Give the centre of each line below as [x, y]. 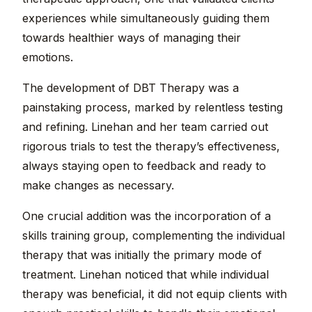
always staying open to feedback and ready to [144, 166]
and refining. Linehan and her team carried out [145, 127]
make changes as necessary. [98, 186]
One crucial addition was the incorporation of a [147, 216]
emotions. [48, 57]
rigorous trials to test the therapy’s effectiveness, [151, 147]
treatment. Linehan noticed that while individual [146, 275]
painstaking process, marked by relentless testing [153, 108]
